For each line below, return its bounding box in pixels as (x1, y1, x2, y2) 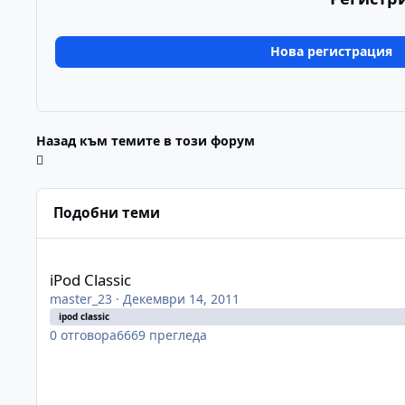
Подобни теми (53, 203, 161, 223)
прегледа (149, 325, 207, 344)
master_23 (50, 289, 112, 307)
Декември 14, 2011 (123, 289, 240, 307)
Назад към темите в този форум (36, 131, 255, 149)
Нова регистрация (269, 42, 392, 61)
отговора (61, 325, 117, 344)
